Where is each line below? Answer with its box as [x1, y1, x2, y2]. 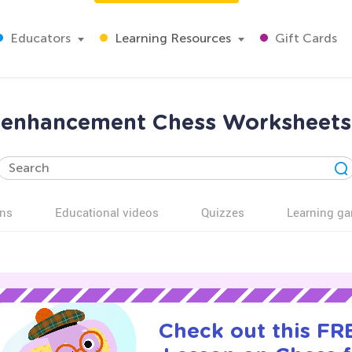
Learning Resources [112, 31, 231, 46]
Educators [7, 31, 71, 46]
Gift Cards [272, 31, 337, 46]
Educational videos [55, 204, 159, 220]
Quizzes [201, 204, 244, 220]
